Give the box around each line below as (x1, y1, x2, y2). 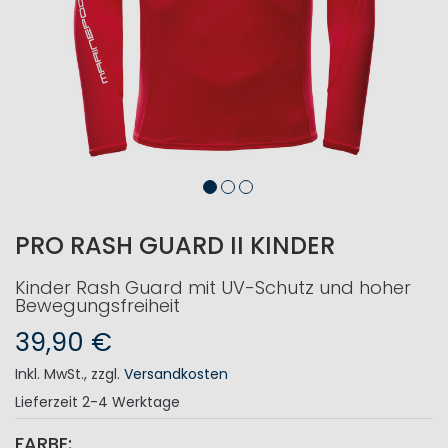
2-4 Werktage (82, 392, 180, 412)
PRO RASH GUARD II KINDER (15, 229, 335, 262)
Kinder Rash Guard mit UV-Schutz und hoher (15, 275, 411, 300)
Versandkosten (124, 364, 228, 384)
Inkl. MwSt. (15, 364, 84, 384)
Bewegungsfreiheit (15, 293, 180, 318)
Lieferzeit (15, 392, 78, 412)
